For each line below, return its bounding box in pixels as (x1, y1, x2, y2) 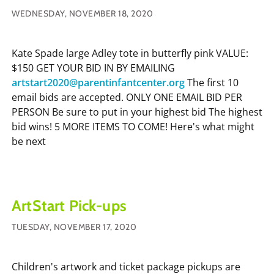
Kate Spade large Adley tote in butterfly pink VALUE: (12, 46, 248, 60)
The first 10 (185, 75, 239, 89)
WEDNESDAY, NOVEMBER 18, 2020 (12, 7, 153, 19)
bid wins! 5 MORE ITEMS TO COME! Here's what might (12, 119, 254, 133)
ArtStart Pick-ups (12, 196, 127, 215)
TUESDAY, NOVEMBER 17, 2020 (12, 221, 136, 232)
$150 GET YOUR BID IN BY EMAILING (12, 61, 175, 75)
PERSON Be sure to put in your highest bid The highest (12, 105, 262, 119)
